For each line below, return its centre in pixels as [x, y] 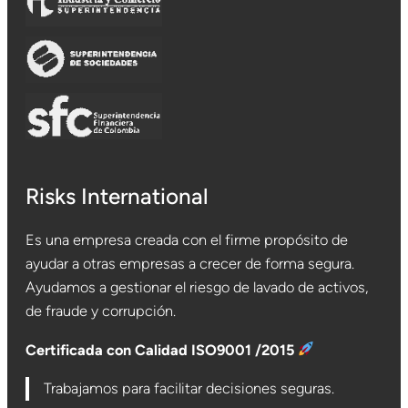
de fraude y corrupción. [101, 311]
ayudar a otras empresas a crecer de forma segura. [190, 264]
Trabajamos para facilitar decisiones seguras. [189, 388]
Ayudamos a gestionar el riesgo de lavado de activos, [197, 288]
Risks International [117, 197]
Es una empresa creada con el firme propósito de [187, 240]
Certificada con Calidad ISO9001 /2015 [160, 350]
